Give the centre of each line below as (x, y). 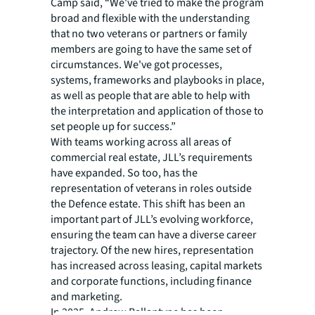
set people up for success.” (113, 126)
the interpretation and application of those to (157, 111)
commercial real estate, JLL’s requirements (152, 157)
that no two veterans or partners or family (149, 33)
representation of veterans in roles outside (151, 188)
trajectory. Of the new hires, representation (152, 250)
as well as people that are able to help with (150, 95)
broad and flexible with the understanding (150, 18)
